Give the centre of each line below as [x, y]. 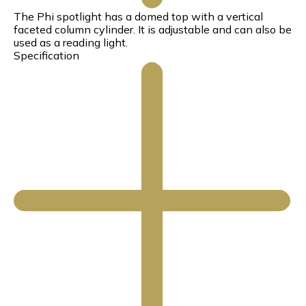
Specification [46, 55]
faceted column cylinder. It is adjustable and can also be [153, 29]
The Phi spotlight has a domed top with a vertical [138, 16]
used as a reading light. [71, 42]
